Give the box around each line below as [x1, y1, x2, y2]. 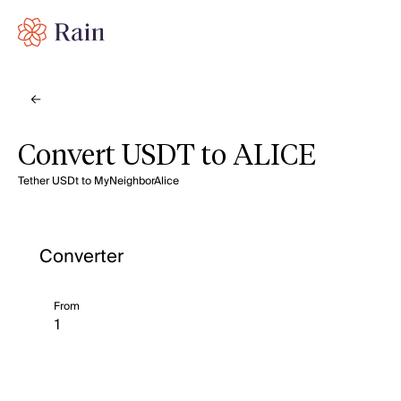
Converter [39, 242, 124, 272]
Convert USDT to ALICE [18, 142, 316, 171]
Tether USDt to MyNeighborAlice [18, 172, 179, 191]
